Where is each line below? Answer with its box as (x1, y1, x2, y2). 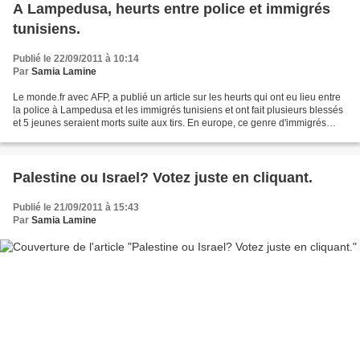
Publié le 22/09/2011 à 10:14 (13, 53, 139, 65)
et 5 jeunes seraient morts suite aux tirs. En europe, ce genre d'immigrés (13, 117, 326, 129)
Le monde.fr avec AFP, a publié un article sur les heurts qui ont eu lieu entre (13, 92, 341, 104)
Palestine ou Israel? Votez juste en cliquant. (13, 170, 313, 186)
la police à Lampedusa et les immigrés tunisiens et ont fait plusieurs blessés (13, 104, 343, 117)
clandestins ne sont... (13, 130, 104, 142)
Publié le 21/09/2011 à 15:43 (13, 202, 139, 214)
